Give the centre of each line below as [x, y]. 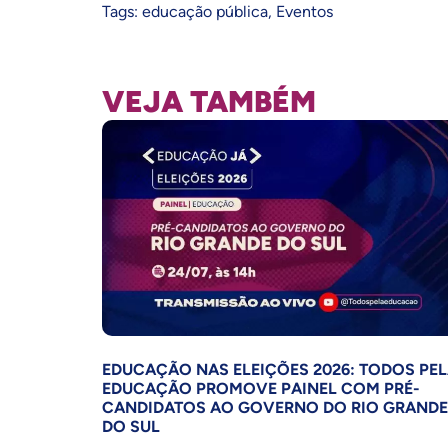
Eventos [304, 12]
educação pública [205, 12]
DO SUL [131, 427]
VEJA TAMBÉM [209, 102]
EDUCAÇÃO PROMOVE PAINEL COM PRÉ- [261, 389]
